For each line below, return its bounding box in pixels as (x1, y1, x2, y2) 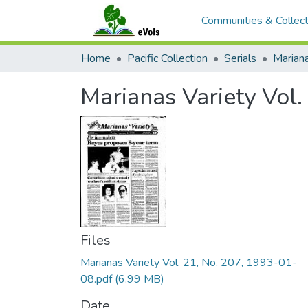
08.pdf (80, 271, 112, 287)
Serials (224, 51, 256, 66)
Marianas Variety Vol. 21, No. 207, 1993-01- (80, 254, 297, 270)
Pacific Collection (127, 51, 208, 66)
